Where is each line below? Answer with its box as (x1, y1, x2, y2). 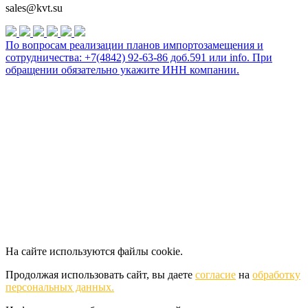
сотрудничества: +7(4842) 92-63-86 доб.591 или (5, 52, 230, 64)
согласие (195, 268, 236, 280)
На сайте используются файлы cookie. (5, 245, 183, 257)
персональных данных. (5, 280, 114, 293)
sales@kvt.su (5, 2, 63, 14)
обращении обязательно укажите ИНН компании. (5, 64, 239, 76)
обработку (252, 268, 300, 280)
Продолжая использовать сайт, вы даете (5, 268, 195, 280)
